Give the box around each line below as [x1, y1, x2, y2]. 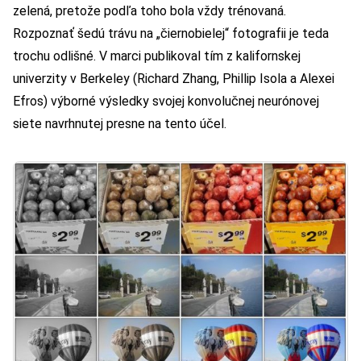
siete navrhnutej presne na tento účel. [13, 115, 226, 131]
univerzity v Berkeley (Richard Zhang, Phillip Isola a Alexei [13, 70, 334, 86]
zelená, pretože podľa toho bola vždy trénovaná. [13, 2, 286, 19]
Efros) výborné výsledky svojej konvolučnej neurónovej [13, 93, 319, 109]
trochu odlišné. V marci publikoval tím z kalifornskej [13, 48, 301, 64]
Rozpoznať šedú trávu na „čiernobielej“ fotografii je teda [13, 25, 329, 41]
